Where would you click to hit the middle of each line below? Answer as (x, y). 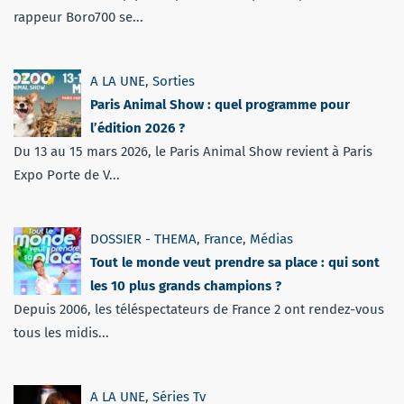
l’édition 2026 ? (138, 128)
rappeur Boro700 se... (78, 17)
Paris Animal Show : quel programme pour (220, 104)
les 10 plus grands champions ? (186, 285)
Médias (271, 239)
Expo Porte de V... (67, 174)
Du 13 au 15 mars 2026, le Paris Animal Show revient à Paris (193, 151)
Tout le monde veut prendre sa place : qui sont (235, 262)
